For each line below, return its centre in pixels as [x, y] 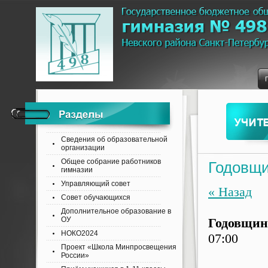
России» [75, 255]
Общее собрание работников [111, 162]
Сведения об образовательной [114, 139]
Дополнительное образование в [116, 211]
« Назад [230, 192]
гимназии [77, 170]
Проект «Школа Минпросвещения [119, 247]
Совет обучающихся [96, 197]
